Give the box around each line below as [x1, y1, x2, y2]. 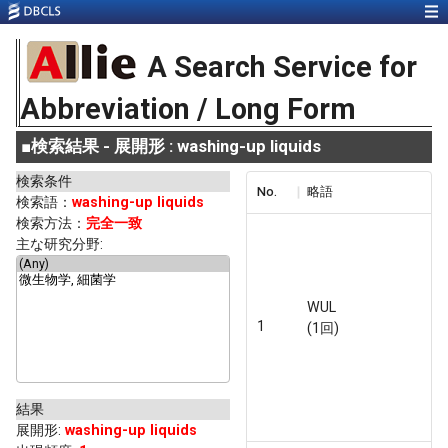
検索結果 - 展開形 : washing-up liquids [31, 136, 321, 157]
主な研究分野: [16, 235, 103, 252]
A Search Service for [146, 50, 417, 85]
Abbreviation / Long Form [20, 92, 356, 127]
